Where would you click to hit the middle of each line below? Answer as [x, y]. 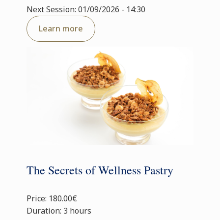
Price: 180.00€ [52, 198]
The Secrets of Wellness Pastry [100, 170]
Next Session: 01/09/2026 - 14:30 [86, 9]
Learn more [61, 28]
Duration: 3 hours [59, 211]
